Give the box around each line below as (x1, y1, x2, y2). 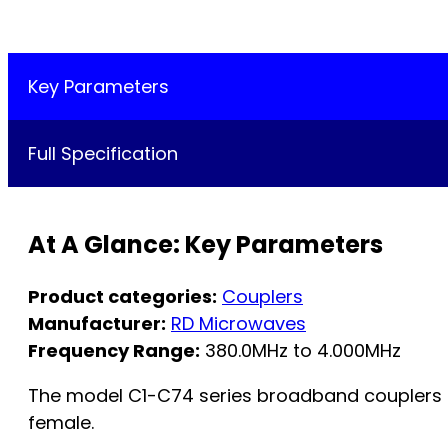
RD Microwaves (171, 310, 306, 336)
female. (28, 409, 94, 435)
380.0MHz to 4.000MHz (200, 337, 401, 363)
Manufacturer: (28, 310, 166, 336)
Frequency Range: (28, 337, 200, 363)
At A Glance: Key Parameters (28, 227, 383, 261)
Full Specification (28, 141, 178, 166)
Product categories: (28, 283, 217, 309)
